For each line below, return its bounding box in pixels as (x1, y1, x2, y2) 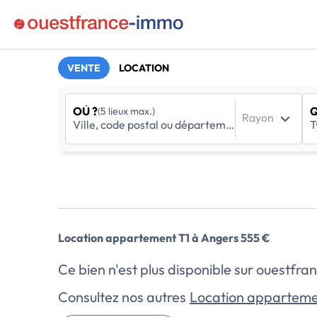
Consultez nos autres (58, 288, 189, 306)
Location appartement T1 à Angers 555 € (58, 231, 270, 245)
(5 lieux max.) (98, 105, 155, 117)
